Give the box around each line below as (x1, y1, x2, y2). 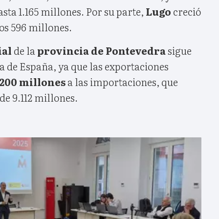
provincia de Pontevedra (37, 43, 166, 58)
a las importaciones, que (66, 74, 178, 89)
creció (171, 3, 201, 19)
